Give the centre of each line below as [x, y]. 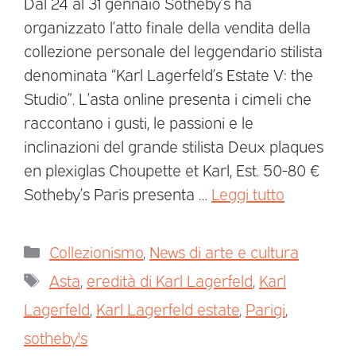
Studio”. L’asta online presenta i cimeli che [168, 97]
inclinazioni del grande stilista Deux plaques [174, 145]
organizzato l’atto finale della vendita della [167, 26]
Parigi [265, 308]
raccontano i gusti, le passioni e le [139, 121]
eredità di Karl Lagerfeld [170, 279]
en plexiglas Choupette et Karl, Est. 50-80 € [172, 169]
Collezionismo [96, 251]
